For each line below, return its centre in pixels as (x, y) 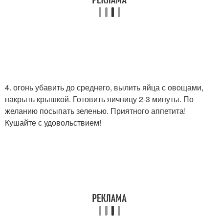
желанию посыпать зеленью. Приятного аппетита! (95, 110)
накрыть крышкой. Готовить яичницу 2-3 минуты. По (99, 99)
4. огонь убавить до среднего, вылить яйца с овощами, (104, 87)
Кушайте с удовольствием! (53, 122)
